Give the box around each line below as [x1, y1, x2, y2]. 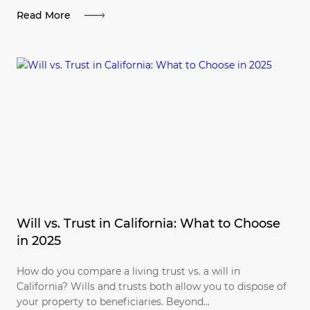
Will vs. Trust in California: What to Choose [17, 215, 280, 231]
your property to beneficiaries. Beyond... [17, 295, 210, 308]
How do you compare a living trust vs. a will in [17, 264, 240, 277]
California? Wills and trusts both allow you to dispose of [17, 280, 286, 293]
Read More [17, 8, 71, 21]
